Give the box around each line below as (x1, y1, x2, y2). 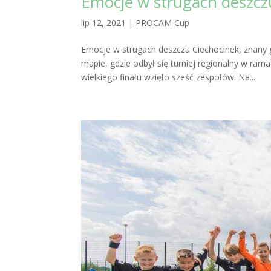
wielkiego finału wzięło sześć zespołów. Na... (81, 71, 256, 83)
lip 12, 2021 (81, 16, 126, 28)
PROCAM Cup (135, 16, 190, 28)
